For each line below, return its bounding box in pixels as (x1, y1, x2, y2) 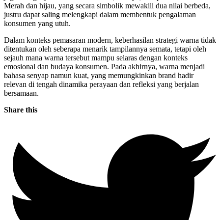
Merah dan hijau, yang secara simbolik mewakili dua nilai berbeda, (4, 1, 211, 10)
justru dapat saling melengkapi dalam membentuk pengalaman (4, 10, 196, 19)
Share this (4, 106, 37, 114)
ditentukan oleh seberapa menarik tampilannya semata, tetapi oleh (4, 45, 206, 54)
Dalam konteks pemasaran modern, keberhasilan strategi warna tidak (4, 36, 216, 45)
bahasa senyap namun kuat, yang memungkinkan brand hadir (4, 71, 193, 80)
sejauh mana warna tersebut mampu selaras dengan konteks (4, 54, 188, 62)
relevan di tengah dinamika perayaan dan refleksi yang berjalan (4, 80, 199, 89)
